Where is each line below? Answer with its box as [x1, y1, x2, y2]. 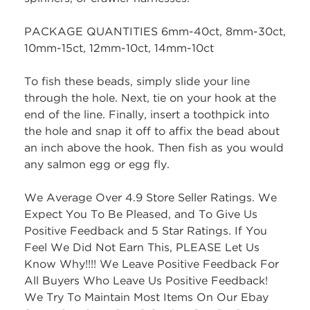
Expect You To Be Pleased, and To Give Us [24, 210, 257, 221]
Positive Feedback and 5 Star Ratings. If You [24, 226, 267, 237]
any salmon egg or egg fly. [24, 160, 170, 171]
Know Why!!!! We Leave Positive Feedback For [24, 259, 279, 271]
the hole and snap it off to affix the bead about [24, 127, 280, 138]
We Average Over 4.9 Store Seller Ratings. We [24, 193, 277, 204]
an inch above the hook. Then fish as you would [24, 143, 284, 154]
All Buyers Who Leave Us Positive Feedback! [24, 276, 268, 287]
